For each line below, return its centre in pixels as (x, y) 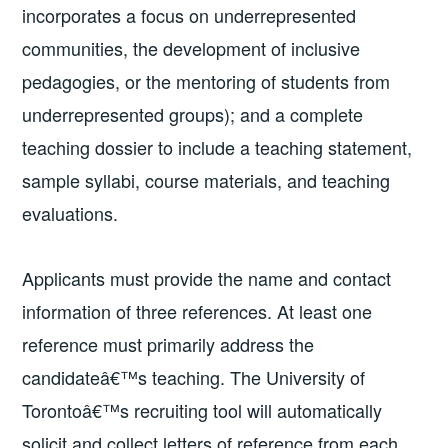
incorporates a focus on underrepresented (189, 15)
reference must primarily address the (168, 344)
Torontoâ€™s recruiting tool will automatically (202, 410)
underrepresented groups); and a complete (193, 114)
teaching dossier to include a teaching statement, (217, 147)
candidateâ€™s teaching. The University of (194, 377)
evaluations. (70, 213)
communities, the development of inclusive (191, 48)
